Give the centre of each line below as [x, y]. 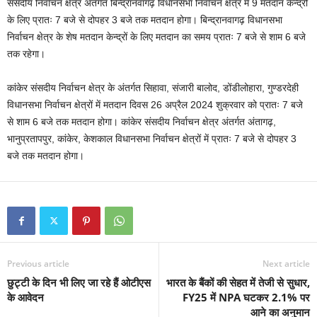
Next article [286, 264]
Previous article [38, 264]
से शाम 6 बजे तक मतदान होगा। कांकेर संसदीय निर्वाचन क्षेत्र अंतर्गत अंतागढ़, [142, 122]
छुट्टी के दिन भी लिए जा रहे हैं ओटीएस [79, 283]
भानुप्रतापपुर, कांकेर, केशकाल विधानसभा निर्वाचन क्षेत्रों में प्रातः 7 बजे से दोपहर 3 [152, 139]
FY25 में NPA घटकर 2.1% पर [246, 298]
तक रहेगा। [26, 54]
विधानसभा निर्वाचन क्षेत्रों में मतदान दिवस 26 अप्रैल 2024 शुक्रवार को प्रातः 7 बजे [155, 105]
